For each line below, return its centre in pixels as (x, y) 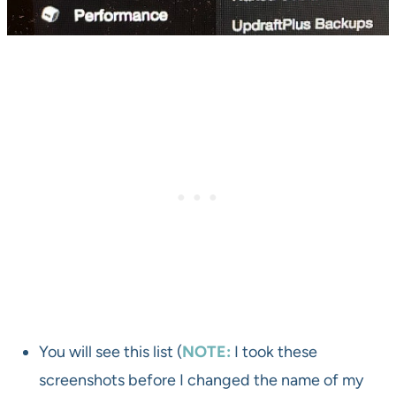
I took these (274, 352)
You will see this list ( (110, 352)
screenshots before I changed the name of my (201, 381)
